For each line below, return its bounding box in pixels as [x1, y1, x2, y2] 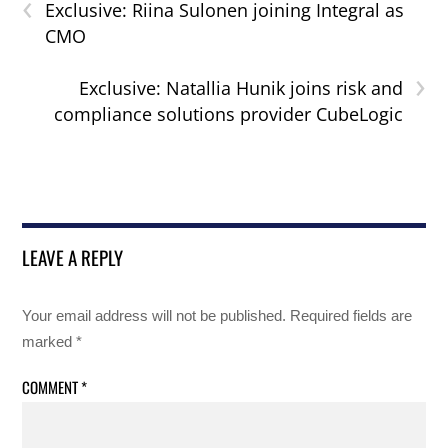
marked [22, 333, 77, 351]
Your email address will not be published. [22, 307, 287, 325]
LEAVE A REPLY [22, 243, 124, 272]
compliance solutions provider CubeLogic [53, 102, 403, 127]
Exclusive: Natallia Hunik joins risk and [78, 76, 403, 101]
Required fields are [290, 307, 413, 325]
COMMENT [22, 375, 82, 398]
